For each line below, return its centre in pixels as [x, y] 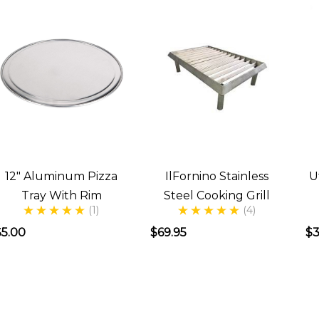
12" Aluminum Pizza [62, 176]
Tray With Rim [61, 195]
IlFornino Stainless [217, 176]
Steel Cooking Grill [217, 195]
